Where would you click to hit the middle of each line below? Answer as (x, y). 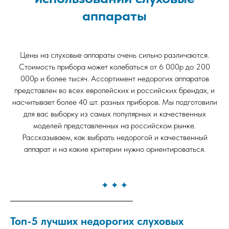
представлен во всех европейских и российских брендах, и (114, 90)
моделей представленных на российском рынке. (114, 125)
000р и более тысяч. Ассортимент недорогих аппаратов (114, 78)
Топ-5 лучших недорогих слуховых (97, 221)
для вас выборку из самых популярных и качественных (114, 113)
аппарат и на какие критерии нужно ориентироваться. (114, 149)
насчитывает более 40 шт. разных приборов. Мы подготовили (114, 102)
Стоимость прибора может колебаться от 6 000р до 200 (114, 66)
